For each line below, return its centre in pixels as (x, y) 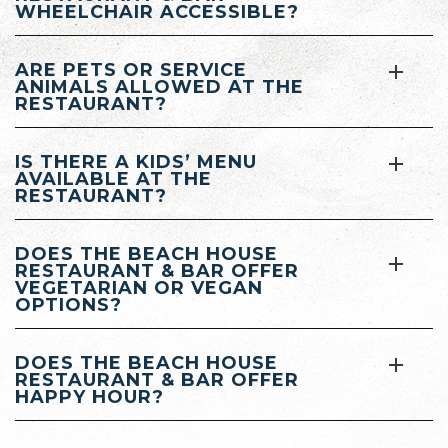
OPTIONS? (68, 304)
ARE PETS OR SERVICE (131, 69)
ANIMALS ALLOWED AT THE (159, 86)
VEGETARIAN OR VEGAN (139, 287)
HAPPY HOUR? (89, 396)
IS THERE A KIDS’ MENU (136, 161)
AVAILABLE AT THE (113, 178)
